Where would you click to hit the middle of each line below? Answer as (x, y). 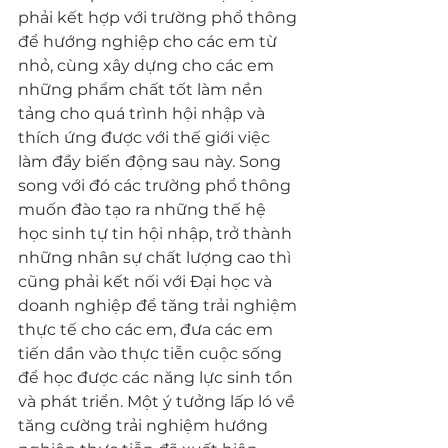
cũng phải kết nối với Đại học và (147, 281)
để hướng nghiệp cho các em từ (149, 41)
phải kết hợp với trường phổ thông (159, 17)
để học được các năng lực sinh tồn (157, 377)
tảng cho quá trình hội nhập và (143, 113)
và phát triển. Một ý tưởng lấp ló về (158, 401)
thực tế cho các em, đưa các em (147, 329)
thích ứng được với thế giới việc (146, 137)
